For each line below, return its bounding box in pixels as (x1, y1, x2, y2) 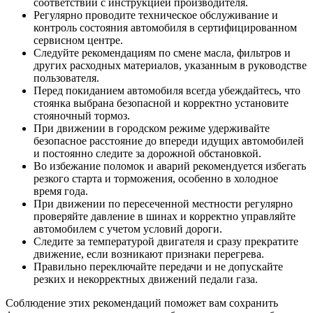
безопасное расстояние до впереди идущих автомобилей (34, 134, 304, 147)
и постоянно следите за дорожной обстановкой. (34, 147, 261, 159)
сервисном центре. (34, 34, 123, 46)
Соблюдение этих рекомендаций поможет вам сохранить (6, 296, 278, 309)
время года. (34, 184, 88, 197)
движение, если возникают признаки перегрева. (34, 247, 264, 260)
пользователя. (34, 71, 99, 84)
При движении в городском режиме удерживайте (34, 122, 270, 134)
